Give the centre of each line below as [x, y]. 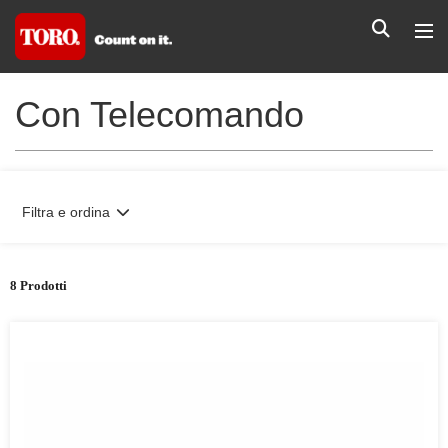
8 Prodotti [38, 285]
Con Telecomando [159, 114]
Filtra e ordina [66, 212]
